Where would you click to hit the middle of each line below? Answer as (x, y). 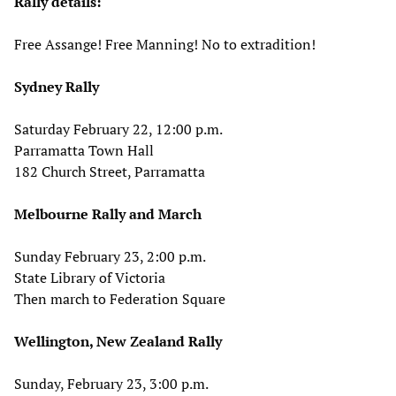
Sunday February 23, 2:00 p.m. (110, 256)
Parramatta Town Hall (84, 150)
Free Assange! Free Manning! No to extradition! (165, 44)
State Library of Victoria (90, 277)
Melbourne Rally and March (108, 213)
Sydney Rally (57, 86)
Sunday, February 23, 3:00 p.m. (111, 383)
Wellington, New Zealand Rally (118, 341)
